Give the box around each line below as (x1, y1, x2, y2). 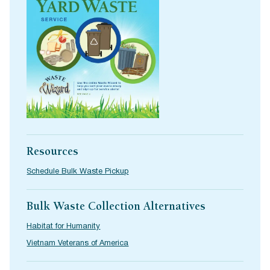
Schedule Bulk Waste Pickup (27, 168, 129, 176)
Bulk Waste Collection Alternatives (27, 202, 206, 214)
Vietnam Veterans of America (27, 240, 129, 248)
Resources (27, 147, 79, 159)
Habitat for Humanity (27, 223, 101, 231)
